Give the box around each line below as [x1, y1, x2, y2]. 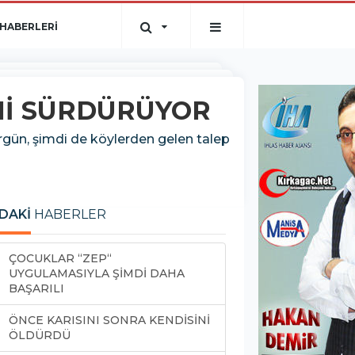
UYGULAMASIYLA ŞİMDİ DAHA [9, 266, 185, 281]
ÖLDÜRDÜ [9, 328, 71, 342]
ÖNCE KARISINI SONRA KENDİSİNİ [9, 313, 210, 327]
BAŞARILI [9, 281, 64, 296]
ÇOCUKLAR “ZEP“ [9, 251, 112, 265]
